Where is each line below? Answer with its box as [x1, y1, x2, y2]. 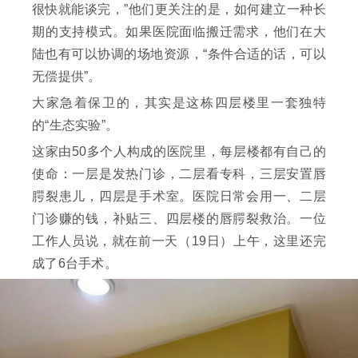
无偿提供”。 [32, 70, 101, 84]
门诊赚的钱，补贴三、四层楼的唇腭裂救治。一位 [32, 212, 326, 226]
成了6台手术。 [32, 257, 117, 271]
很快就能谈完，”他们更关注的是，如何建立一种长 [32, 2, 326, 17]
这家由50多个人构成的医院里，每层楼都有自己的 [32, 145, 326, 159]
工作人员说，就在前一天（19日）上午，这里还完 [32, 234, 326, 249]
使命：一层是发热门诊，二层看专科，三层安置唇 [32, 167, 326, 181]
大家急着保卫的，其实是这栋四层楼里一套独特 [32, 96, 326, 110]
